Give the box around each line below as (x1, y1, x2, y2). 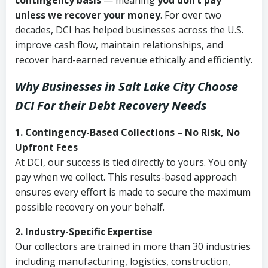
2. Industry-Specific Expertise (15, 225, 153, 238)
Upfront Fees (15, 141, 78, 154)
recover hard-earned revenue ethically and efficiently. (15, 53, 252, 66)
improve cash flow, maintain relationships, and (15, 38, 223, 51)
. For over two (160, 8, 221, 22)
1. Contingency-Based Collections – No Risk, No (15, 126, 240, 139)
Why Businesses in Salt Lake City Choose (15, 78, 238, 95)
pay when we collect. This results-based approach (15, 170, 237, 184)
